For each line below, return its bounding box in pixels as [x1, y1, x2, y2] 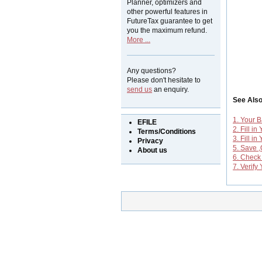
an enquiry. [152, 85, 189, 94]
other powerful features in [127, 8, 208, 16]
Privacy [137, 137, 163, 145]
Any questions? [127, 67, 177, 75]
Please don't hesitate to [127, 76, 201, 84]
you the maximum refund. [127, 26, 208, 35]
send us [127, 85, 153, 94]
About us [137, 146, 168, 154]
